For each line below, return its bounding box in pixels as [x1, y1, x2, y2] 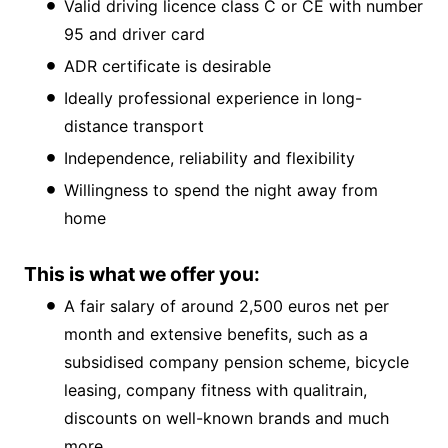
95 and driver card [64, 24, 205, 45]
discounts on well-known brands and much [64, 408, 389, 429]
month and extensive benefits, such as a [64, 324, 368, 345]
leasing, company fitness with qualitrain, [64, 380, 367, 401]
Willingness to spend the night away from [64, 180, 378, 201]
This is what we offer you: [24, 262, 260, 287]
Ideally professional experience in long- [64, 88, 362, 109]
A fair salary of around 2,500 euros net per [64, 296, 389, 317]
